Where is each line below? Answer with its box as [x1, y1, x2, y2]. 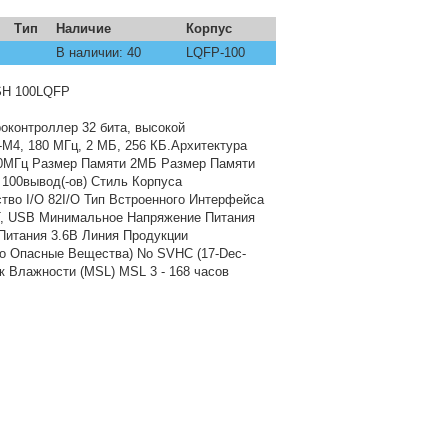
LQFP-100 [186, 45, 245, 60]
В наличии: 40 [56, 45, 141, 60]
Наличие [56, 21, 111, 36]
